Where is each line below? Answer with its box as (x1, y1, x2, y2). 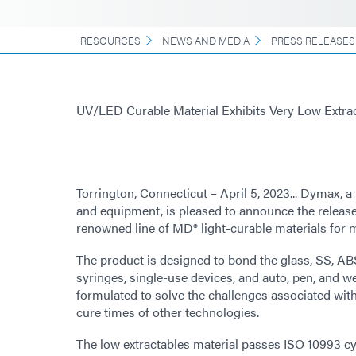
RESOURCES (80, 32, 141, 48)
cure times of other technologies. (76, 302, 259, 321)
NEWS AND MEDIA (162, 32, 250, 48)
